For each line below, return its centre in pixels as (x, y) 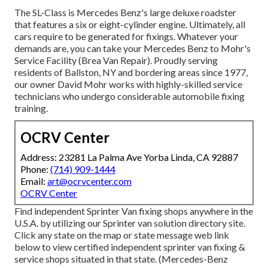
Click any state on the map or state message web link (122, 235)
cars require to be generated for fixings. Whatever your (126, 36)
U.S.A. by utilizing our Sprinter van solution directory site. (130, 223)
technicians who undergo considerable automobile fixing (130, 96)
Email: (34, 181)
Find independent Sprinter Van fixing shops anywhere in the (134, 211)
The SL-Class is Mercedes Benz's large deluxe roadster (125, 13)
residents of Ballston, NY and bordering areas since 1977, (131, 72)
